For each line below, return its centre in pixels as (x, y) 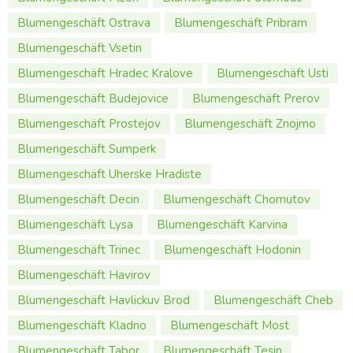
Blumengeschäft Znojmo (250, 123)
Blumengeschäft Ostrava (84, 22)
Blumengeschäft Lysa (75, 224)
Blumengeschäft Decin (78, 199)
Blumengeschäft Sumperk (87, 149)
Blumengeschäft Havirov (84, 275)
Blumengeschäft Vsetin (80, 48)
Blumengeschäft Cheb (273, 300)
